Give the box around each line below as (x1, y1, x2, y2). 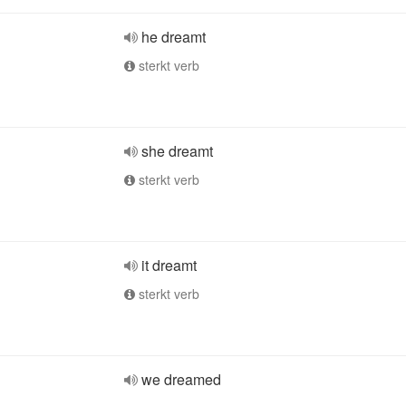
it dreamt (141, 255, 197, 275)
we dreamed (141, 369, 221, 390)
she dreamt (141, 140, 213, 161)
